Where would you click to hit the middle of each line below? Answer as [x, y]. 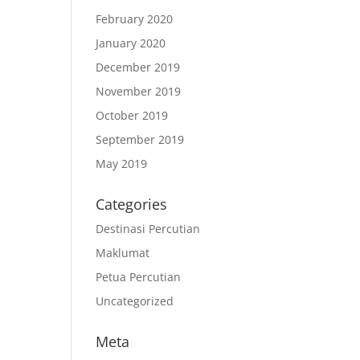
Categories [132, 204]
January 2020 [131, 43]
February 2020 [135, 19]
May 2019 [122, 164]
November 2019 [139, 91]
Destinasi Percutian [148, 229]
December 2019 [138, 67]
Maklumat [123, 253]
